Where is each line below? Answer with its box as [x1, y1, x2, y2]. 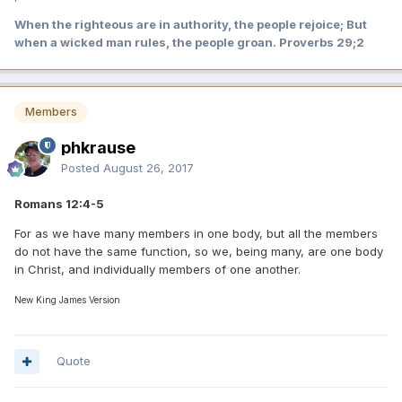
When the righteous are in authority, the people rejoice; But [14, 16, 367, 31]
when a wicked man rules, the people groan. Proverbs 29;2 [14, 34, 364, 49]
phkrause [61, 138, 135, 158]
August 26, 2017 [103, 161, 194, 176]
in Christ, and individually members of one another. [14, 262, 301, 277]
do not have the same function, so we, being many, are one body [14, 244, 383, 259]
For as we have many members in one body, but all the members [14, 226, 378, 241]
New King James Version [14, 294, 120, 306]
